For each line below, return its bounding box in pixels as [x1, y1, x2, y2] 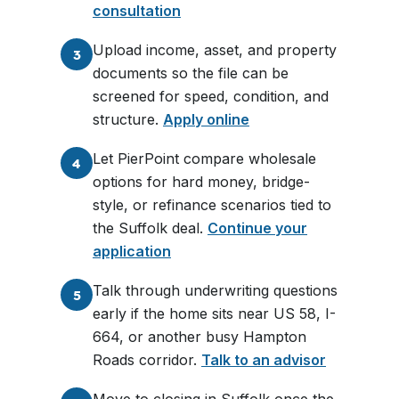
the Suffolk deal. [93, 219, 208, 237]
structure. [93, 110, 163, 128]
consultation [93, 2, 181, 20]
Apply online [163, 110, 249, 128]
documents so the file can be [93, 64, 289, 82]
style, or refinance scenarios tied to [93, 196, 331, 214]
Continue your [208, 219, 307, 237]
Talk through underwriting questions [93, 281, 338, 299]
